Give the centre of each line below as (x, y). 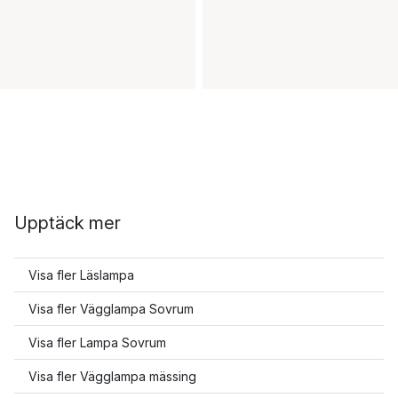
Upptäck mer (68, 223)
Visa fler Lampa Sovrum (97, 342)
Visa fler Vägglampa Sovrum (111, 309)
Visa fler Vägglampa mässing (112, 376)
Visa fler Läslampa (81, 275)
